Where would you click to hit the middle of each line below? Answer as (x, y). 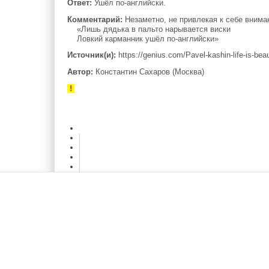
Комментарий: (95, 19)
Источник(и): (92, 55)
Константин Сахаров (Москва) (149, 72)
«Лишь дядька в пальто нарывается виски (149, 29)
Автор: (80, 72)
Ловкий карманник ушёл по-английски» (143, 38)
